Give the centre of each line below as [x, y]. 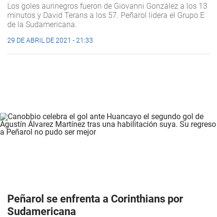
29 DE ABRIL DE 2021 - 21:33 [50, 40]
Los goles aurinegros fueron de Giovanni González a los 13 [107, 6]
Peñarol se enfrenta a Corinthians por [95, 199]
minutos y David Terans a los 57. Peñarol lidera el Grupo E [106, 15]
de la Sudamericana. [42, 24]
